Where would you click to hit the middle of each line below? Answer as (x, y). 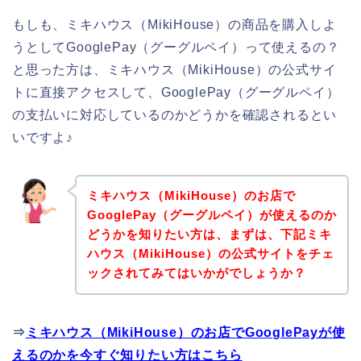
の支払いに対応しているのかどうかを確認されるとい (175, 114)
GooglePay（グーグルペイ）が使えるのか (212, 215)
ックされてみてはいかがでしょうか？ (196, 273)
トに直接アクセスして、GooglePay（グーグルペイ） (176, 92)
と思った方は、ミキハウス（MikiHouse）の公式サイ (174, 69)
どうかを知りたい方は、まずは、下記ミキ (209, 234)
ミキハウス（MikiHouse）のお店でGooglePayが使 (185, 333)
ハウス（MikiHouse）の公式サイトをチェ (210, 254)
